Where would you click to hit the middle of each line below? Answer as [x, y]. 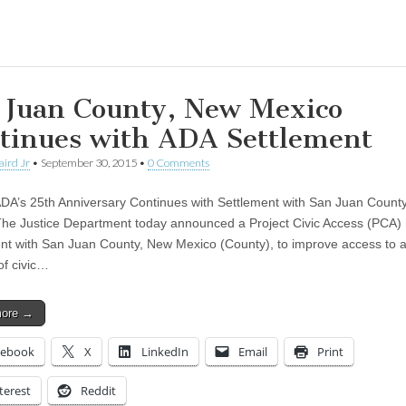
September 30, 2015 [89, 162]
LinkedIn [165, 351]
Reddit [98, 390]
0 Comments [179, 162]
